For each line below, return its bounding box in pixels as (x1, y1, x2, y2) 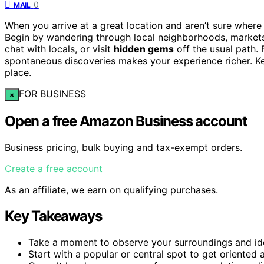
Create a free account (5, 162, 103, 174)
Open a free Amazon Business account (5, 112, 247, 130)
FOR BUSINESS (18, 87, 86, 100)
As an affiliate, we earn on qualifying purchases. (5, 183, 218, 196)
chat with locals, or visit (5, 42, 114, 55)
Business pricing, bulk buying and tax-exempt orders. (5, 141, 242, 153)
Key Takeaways (5, 207, 102, 225)
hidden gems (114, 42, 174, 55)
